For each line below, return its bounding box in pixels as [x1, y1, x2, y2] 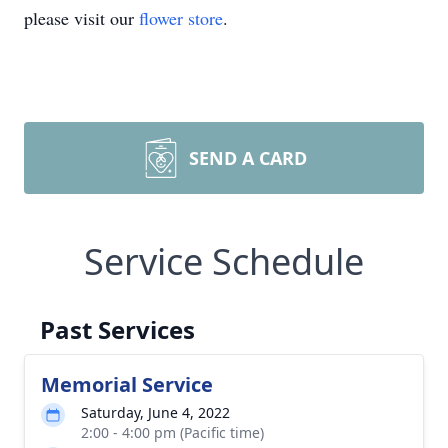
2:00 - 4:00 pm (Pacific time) [81, 423, 264, 442]
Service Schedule [84, 237, 364, 286]
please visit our [24, 6, 139, 30]
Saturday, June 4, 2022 [81, 403, 230, 422]
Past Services [40, 313, 195, 346]
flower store [139, 6, 223, 30]
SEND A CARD [189, 146, 307, 170]
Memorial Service [41, 371, 213, 398]
